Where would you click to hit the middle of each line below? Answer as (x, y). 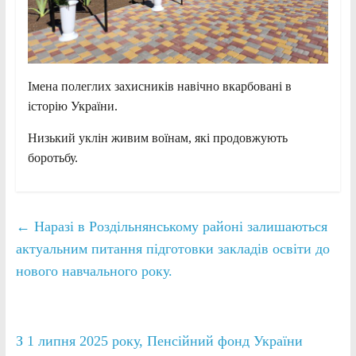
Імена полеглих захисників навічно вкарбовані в (159, 86)
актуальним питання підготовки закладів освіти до (172, 248)
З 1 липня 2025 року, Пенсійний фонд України (159, 341)
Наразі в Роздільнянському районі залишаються (178, 226)
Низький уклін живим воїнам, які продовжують (157, 137)
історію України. (72, 106)
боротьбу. (52, 157)
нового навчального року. (94, 271)
